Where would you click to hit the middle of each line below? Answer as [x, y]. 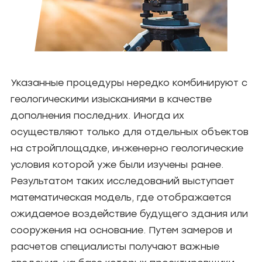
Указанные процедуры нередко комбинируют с [129, 82]
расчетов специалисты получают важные [115, 246]
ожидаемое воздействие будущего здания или [129, 213]
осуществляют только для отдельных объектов [130, 132]
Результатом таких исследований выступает [123, 181]
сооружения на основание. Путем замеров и [121, 230]
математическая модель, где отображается [121, 197]
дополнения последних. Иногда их [97, 115]
